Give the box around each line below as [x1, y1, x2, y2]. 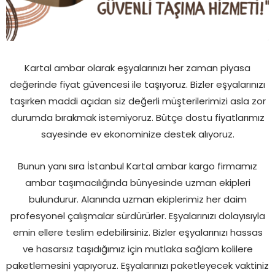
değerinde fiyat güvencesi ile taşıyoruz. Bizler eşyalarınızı [10, 77, 265, 91]
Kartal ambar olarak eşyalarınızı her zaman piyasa [25, 61, 250, 74]
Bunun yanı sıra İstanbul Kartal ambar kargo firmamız [18, 159, 257, 172]
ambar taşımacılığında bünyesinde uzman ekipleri [25, 176, 250, 189]
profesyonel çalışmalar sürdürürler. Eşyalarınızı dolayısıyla [10, 209, 265, 222]
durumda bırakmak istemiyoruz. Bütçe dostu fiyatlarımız [10, 110, 265, 124]
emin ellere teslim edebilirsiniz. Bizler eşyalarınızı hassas [12, 225, 263, 239]
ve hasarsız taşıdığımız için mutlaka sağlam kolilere [22, 242, 253, 255]
